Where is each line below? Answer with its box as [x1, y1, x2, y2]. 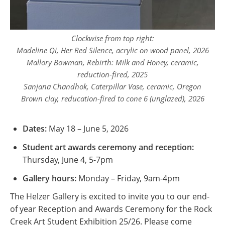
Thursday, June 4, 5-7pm [23, 154, 113, 166]
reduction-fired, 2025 [77, 69, 148, 80]
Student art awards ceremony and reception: [23, 142, 194, 153]
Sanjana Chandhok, [24, 81, 91, 92]
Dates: [23, 123, 47, 135]
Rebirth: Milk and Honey [86, 57, 167, 68]
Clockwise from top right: [71, 33, 154, 44]
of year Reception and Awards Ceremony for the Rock [10, 203, 212, 215]
